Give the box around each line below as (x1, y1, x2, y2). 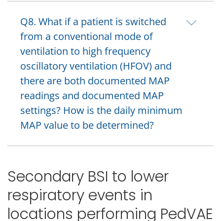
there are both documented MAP (20, 74, 170, 88)
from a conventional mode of (20, 30, 153, 43)
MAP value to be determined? (20, 118, 154, 132)
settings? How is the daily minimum (20, 104, 183, 117)
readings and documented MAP (20, 89, 164, 103)
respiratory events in (7, 184, 152, 205)
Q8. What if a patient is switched (20, 15, 166, 29)
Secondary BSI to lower (7, 166, 169, 186)
